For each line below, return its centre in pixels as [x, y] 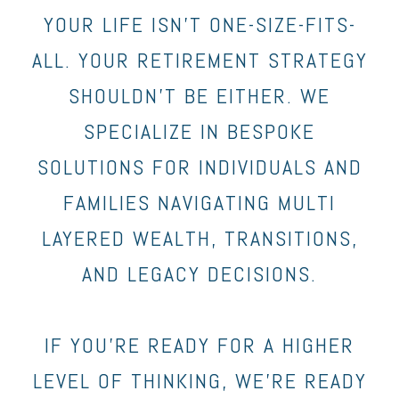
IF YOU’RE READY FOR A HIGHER [199, 345]
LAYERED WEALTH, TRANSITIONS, [199, 238]
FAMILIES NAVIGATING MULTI [199, 203]
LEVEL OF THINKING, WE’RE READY [199, 381]
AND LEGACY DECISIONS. [199, 274]
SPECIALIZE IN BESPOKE [199, 131]
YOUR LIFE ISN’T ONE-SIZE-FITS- [199, 24]
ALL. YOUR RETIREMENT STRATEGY [199, 60]
